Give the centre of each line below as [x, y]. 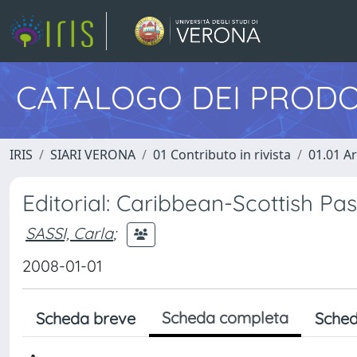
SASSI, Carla [69, 233]
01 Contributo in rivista [222, 155]
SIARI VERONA [93, 155]
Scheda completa [225, 318]
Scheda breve [86, 318]
